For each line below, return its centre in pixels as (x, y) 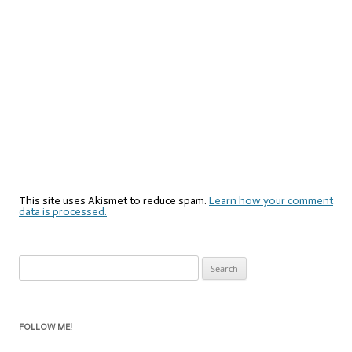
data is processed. (63, 212)
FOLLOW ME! (46, 328)
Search (34, 264)
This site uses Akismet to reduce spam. (114, 201)
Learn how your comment (271, 201)
